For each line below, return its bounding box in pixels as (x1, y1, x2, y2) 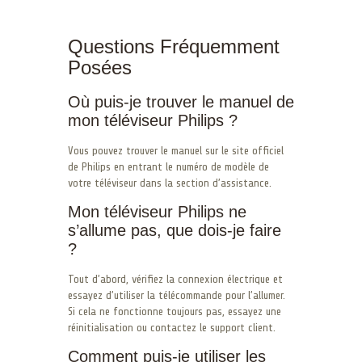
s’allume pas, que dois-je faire (68, 221, 281, 239)
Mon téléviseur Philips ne (68, 202, 246, 221)
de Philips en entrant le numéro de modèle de (68, 160, 269, 173)
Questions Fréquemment (68, 35, 280, 57)
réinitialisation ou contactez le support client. (68, 321, 276, 334)
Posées (68, 56, 132, 78)
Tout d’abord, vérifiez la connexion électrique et (68, 272, 283, 285)
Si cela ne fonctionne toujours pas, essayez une (68, 305, 281, 318)
